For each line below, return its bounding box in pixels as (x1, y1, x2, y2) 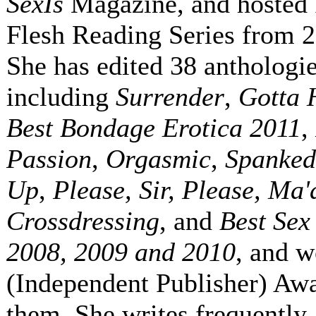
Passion (6, 144, 92, 174)
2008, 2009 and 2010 (6, 237, 236, 267)
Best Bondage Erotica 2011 (6, 113, 301, 143)
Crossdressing (6, 206, 159, 236)
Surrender (116, 82, 224, 112)
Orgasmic (106, 144, 211, 174)
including (6, 82, 116, 112)
